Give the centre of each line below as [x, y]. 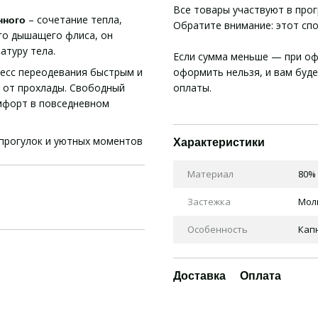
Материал [210, 174]
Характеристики [219, 142]
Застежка [209, 202]
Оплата [261, 276]
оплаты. [192, 88]
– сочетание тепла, [75, 20]
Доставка [199, 276]
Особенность [218, 229]
